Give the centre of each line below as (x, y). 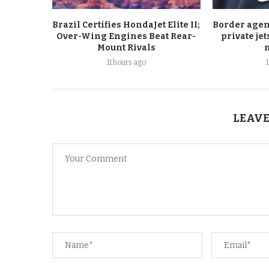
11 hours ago (126, 62)
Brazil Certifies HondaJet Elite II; (126, 25)
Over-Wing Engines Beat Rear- (126, 36)
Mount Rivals (126, 47)
